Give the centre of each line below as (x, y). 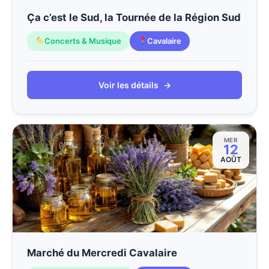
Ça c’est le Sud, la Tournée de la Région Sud (134, 17)
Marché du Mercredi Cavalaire (102, 252)
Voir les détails (128, 85)
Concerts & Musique (83, 41)
